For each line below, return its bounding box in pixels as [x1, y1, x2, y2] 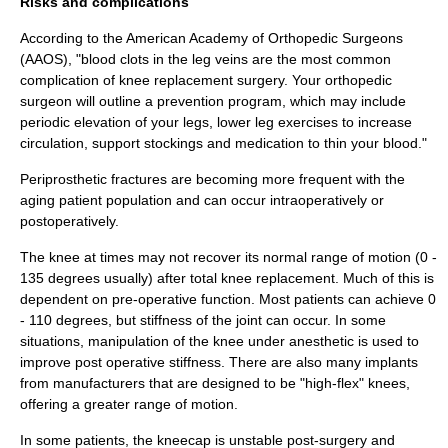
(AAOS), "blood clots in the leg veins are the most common [20, 51, 391, 67]
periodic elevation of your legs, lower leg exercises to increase [20, 114, 412, 130]
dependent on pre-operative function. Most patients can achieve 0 [20, 291, 436, 307]
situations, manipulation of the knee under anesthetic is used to [20, 333, 419, 349]
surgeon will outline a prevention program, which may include [20, 93, 406, 109]
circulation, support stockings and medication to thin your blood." [20, 135, 427, 151]
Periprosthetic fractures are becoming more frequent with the [20, 171, 405, 187]
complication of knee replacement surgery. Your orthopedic [20, 72, 392, 88]
